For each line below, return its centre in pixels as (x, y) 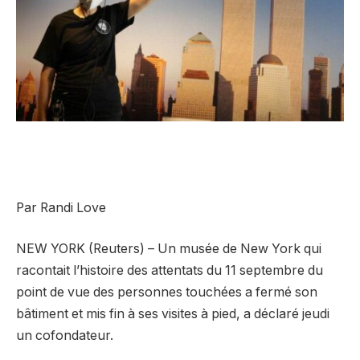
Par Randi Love (61, 207)
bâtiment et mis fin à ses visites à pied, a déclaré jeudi (173, 314)
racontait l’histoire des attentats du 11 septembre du (170, 271)
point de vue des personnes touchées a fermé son (167, 292)
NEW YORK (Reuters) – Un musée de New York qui (169, 249)
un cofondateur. (65, 336)
